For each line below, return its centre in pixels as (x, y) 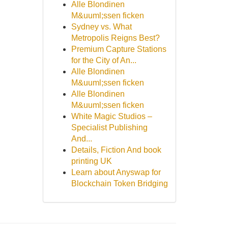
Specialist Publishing (109, 127)
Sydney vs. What (101, 27)
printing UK (91, 161)
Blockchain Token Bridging (119, 183)
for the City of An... (104, 60)
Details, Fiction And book (116, 150)
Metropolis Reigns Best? (115, 38)
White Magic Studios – (111, 116)
